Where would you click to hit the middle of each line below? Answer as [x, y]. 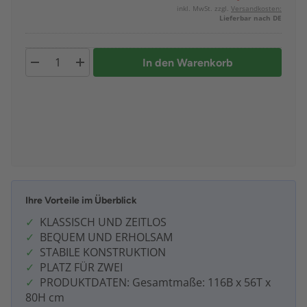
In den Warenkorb [187, 62]
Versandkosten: [256, 9]
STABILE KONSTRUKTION [103, 253]
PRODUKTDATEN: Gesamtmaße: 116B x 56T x [155, 283]
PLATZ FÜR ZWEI [81, 268]
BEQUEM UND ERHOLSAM [106, 237]
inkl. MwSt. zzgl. [204, 9]
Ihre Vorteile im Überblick [81, 201]
